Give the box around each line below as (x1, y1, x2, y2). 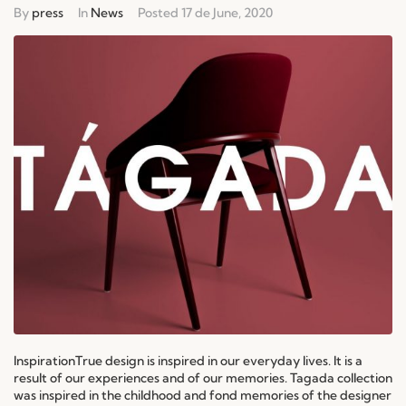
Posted (138, 4, 181, 21)
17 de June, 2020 (181, 4, 273, 21)
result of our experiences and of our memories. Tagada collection (14, 369, 392, 386)
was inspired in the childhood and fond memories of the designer (14, 386, 391, 403)
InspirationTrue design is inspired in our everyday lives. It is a (14, 352, 362, 369)
